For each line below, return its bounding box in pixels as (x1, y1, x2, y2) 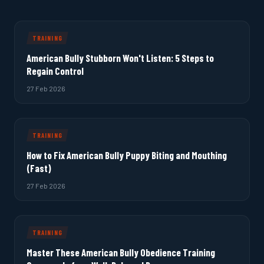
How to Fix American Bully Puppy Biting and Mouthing (27, 148, 227, 161)
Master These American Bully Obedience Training (27, 246, 215, 258)
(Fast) (27, 161, 51, 174)
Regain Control (27, 64, 84, 77)
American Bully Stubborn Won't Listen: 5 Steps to (27, 51, 214, 64)
